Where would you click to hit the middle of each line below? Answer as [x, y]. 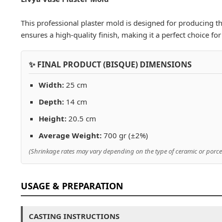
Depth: [51, 102]
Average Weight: [70, 136]
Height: [53, 119]
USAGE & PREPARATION [72, 186]
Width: [51, 85]
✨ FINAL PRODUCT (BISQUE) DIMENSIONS [110, 65]
